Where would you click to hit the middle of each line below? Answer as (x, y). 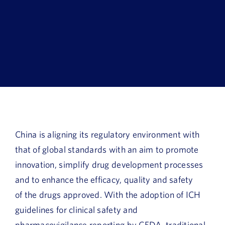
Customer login (43, 60)
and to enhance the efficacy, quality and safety (104, 179)
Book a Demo (39, 8)
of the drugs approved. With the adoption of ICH (108, 194)
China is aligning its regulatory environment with (107, 134)
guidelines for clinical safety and (77, 209)
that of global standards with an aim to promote (107, 149)
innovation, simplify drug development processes (109, 164)
